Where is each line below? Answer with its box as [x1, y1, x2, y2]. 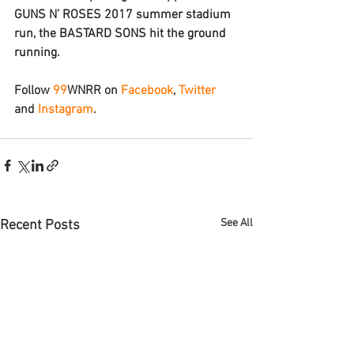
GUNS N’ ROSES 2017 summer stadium [14, 7, 234, 24]
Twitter [179, 83, 216, 100]
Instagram [38, 102, 93, 119]
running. [14, 45, 60, 62]
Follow [14, 83, 53, 100]
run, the [14, 26, 59, 43]
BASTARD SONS [59, 26, 146, 43]
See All [220, 217, 253, 231]
